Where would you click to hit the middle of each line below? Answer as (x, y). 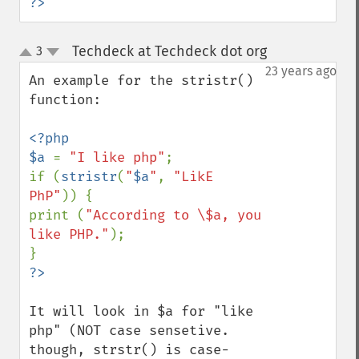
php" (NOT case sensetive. (129, 331)
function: (65, 100)
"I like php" (117, 157)
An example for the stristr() (141, 81)
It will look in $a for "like (141, 311)
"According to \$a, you (173, 215)
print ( (57, 215)
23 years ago (301, 71)
